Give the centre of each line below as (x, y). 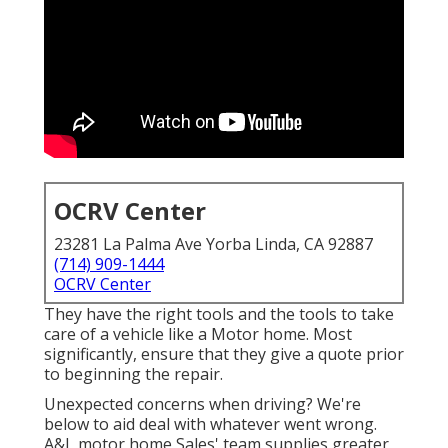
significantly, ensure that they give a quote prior (224, 354)
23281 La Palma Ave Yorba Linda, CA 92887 (213, 244)
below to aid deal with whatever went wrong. (210, 424)
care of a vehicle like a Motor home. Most (198, 334)
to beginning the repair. (133, 374)
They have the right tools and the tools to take (219, 314)
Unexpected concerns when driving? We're (202, 404)
